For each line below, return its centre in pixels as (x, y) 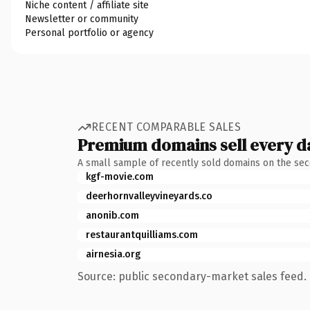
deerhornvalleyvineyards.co (149, 196)
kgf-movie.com (120, 176)
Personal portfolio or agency (89, 33)
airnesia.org (113, 254)
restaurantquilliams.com (142, 235)
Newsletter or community (82, 19)
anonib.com (112, 215)
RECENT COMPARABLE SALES (166, 127)
